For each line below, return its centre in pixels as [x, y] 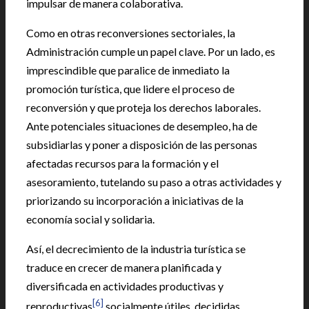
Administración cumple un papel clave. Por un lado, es [151, 51]
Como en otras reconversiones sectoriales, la [131, 32]
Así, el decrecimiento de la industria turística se [136, 248]
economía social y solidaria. [90, 219]
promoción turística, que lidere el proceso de [130, 88]
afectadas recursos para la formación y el [122, 163]
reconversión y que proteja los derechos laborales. [143, 107]
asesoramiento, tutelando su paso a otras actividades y [154, 181]
